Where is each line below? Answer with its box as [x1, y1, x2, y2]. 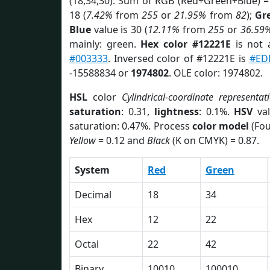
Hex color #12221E [140, 37, 231, 51]
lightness [154, 105, 199, 118]
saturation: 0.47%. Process [69, 119, 192, 133]
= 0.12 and [96, 134, 147, 147]
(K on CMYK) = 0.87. [170, 134, 259, 147]
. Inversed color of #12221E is [108, 52, 250, 65]
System [75, 163, 110, 177]
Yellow [69, 134, 96, 147]
